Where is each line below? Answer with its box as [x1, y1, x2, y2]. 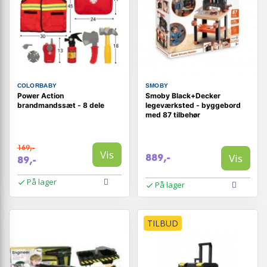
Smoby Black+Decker [145, 91, 221, 100]
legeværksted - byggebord [145, 100, 241, 110]
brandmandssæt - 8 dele [17, 100, 104, 110]
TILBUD [147, 218, 179, 229]
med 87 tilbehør [145, 110, 200, 119]
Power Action [17, 91, 64, 100]
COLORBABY [17, 82, 57, 89]
